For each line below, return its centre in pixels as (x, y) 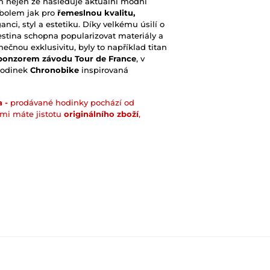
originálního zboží (101, 114)
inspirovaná (104, 70)
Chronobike (55, 70)
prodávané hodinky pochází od (71, 103)
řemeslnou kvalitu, (96, 13)
